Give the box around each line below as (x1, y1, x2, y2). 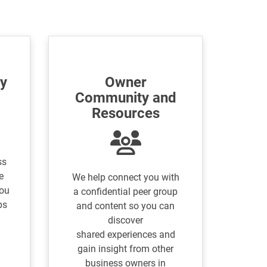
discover (108, 215, 144, 226)
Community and (74, 89, 176, 107)
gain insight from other (77, 243, 174, 255)
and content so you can (76, 200, 175, 212)
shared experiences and (76, 229, 175, 241)
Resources (91, 105, 160, 122)
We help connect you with (72, 172, 179, 184)
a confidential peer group (73, 186, 178, 198)
